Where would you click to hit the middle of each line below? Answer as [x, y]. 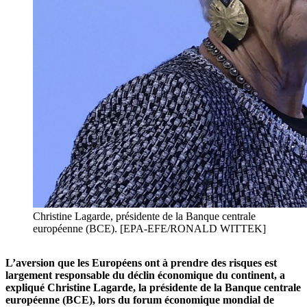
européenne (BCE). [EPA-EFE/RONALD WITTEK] [149, 229]
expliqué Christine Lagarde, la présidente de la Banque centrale [153, 288]
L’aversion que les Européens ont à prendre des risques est [141, 263]
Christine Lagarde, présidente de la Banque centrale [144, 217]
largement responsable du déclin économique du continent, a [145, 275]
